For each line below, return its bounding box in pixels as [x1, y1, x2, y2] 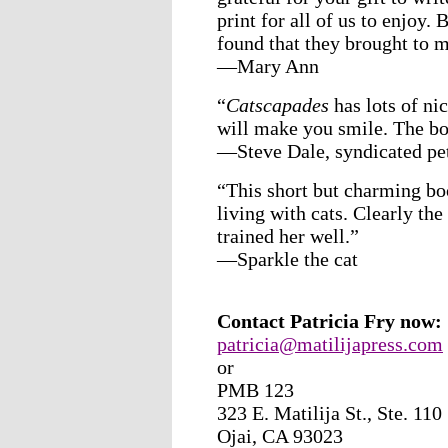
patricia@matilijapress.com [217, 332, 443, 355]
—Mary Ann [217, 54, 319, 77]
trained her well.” [217, 224, 359, 247]
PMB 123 [217, 378, 294, 401]
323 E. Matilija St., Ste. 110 [217, 401, 442, 424]
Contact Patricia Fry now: [217, 309, 442, 332]
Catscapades [226, 93, 329, 116]
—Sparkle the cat [217, 247, 358, 270]
